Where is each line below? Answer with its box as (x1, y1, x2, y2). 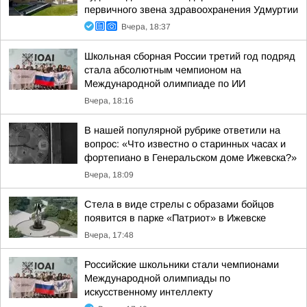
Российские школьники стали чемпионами (84, 259, 279, 270)
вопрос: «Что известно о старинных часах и (84, 138, 286, 149)
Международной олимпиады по (84, 273, 230, 284)
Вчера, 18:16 (84, 96, 134, 106)
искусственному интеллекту (84, 286, 212, 297)
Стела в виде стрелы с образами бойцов (84, 199, 274, 210)
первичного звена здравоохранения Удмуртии (84, 4, 298, 15)
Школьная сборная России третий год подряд (84, 51, 295, 62)
